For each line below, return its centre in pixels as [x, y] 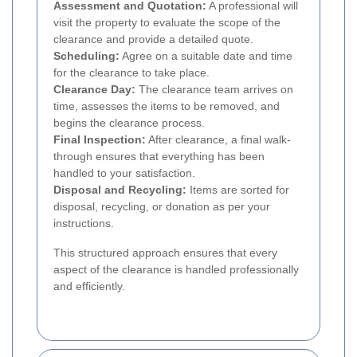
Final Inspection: [100, 139]
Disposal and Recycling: [120, 189]
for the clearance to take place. [131, 72]
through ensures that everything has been [159, 156]
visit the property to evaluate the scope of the [167, 22]
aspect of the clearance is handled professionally [176, 269]
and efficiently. [89, 286]
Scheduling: [86, 55]
